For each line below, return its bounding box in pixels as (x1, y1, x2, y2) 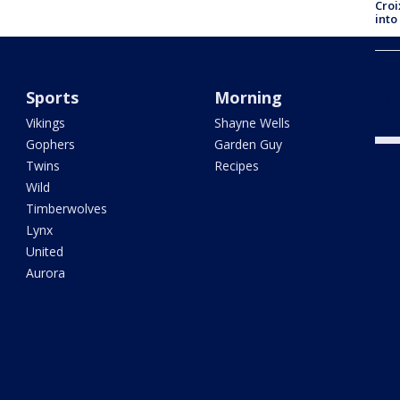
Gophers (26, 136, 76, 154)
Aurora (26, 264, 66, 282)
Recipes (213, 157, 259, 175)
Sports (26, 87, 79, 109)
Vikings (26, 114, 66, 132)
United (26, 243, 64, 261)
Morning (213, 87, 282, 109)
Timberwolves (26, 200, 108, 218)
